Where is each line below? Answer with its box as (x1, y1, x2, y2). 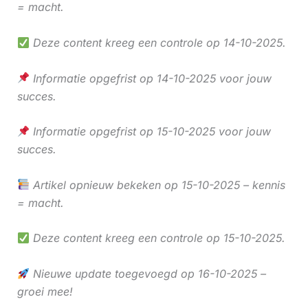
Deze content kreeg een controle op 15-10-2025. (29, 231, 285, 245)
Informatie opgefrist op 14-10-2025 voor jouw (29, 71, 272, 85)
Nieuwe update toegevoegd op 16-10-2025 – (29, 266, 266, 280)
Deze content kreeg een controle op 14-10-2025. (29, 36, 286, 50)
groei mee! (16, 284, 73, 298)
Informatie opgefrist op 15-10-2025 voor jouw (29, 124, 271, 139)
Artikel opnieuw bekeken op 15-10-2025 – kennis (29, 177, 285, 192)
